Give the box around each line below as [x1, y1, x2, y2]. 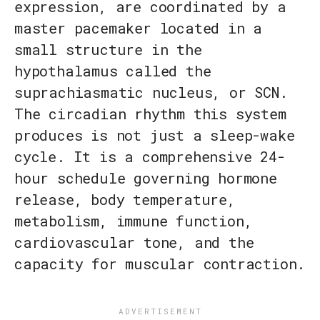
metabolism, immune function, [14, 211, 253, 231]
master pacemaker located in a [14, 19, 263, 38]
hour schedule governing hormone [14, 169, 277, 188]
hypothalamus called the [14, 61, 211, 81]
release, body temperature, [14, 190, 236, 209]
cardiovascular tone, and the [14, 233, 254, 252]
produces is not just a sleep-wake [14, 126, 295, 145]
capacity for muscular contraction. [14, 254, 306, 274]
